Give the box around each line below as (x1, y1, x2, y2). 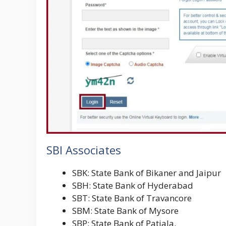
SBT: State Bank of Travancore (72, 192, 192, 204)
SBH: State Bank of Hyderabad (72, 179, 193, 191)
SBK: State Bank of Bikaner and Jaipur (72, 166, 221, 179)
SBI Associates (46, 142, 121, 157)
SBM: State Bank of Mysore (72, 204, 179, 216)
